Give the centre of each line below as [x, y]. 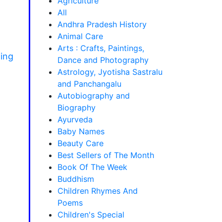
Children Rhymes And [98, 191]
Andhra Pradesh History [102, 24]
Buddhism [76, 179]
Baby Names [81, 131]
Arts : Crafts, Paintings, [101, 48]
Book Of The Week [92, 167]
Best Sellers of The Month [106, 155]
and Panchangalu [89, 84]
